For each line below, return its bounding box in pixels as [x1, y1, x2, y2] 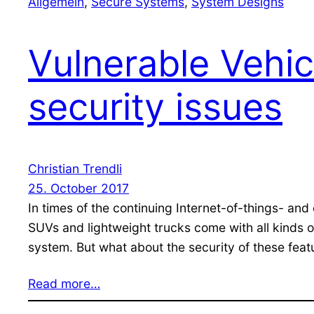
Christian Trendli [28, 161, 122, 176]
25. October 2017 [28, 180, 129, 196]
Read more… [28, 275, 100, 291]
